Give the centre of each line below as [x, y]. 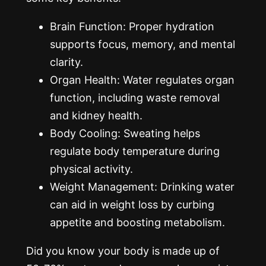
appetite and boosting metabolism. [137, 223]
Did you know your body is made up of [123, 251]
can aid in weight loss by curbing [132, 205]
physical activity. [91, 169]
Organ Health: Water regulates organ [142, 80]
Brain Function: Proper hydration [132, 27]
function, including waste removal [135, 98]
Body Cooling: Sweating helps [125, 134]
